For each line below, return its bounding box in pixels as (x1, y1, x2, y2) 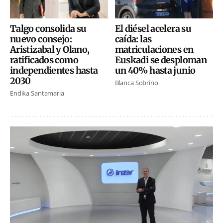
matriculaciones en (114, 43, 194, 55)
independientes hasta (10, 64, 98, 76)
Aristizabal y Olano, (10, 43, 90, 55)
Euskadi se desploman (114, 54, 207, 66)
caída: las (114, 33, 152, 45)
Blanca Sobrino (114, 78, 158, 87)
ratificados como (10, 54, 78, 66)
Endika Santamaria (10, 88, 64, 98)
